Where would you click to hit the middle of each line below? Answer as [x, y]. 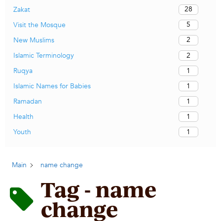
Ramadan [28, 102]
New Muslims [34, 40]
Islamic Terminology [44, 55]
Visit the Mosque [39, 25]
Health [23, 117]
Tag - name [99, 189]
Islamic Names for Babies [52, 86]
